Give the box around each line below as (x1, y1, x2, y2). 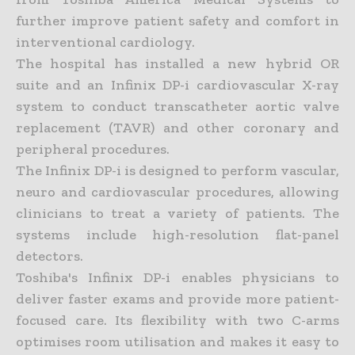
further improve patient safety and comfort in (16, 11, 339, 29)
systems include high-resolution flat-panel (16, 225, 339, 243)
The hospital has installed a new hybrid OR (16, 54, 339, 72)
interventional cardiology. (16, 32, 195, 51)
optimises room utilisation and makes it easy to (16, 332, 339, 350)
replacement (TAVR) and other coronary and (16, 118, 339, 136)
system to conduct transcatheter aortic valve (16, 97, 339, 115)
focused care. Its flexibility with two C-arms (16, 311, 339, 329)
